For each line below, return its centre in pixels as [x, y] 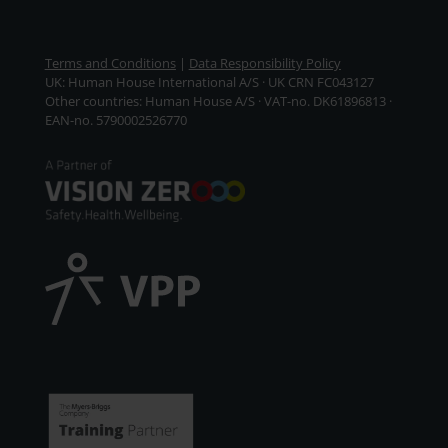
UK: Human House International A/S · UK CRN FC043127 [209, 82]
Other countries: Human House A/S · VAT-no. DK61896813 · [218, 101]
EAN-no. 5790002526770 [115, 120]
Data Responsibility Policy [264, 63]
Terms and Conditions [110, 63]
